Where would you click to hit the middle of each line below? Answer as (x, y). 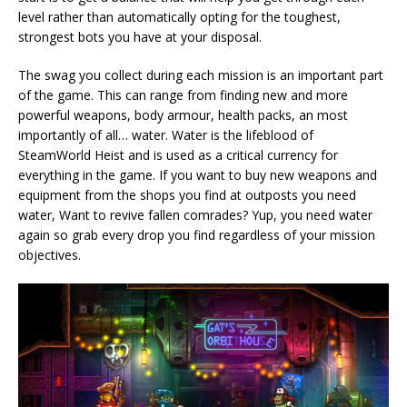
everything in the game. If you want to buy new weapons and (198, 174)
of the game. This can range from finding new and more (183, 94)
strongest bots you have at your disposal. (140, 36)
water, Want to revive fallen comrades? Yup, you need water (195, 214)
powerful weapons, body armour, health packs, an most (183, 114)
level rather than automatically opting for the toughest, (179, 16)
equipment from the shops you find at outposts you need (187, 194)
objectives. (50, 254)
